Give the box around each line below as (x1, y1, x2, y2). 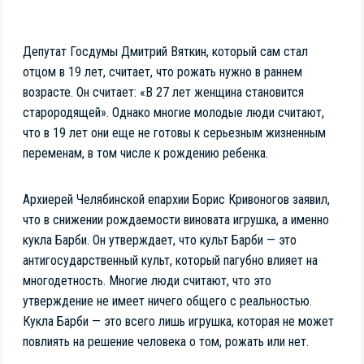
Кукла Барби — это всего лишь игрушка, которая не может (23, 313, 334, 329)
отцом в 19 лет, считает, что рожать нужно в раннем (23, 63, 302, 80)
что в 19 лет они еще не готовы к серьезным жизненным (23, 124, 326, 141)
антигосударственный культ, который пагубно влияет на (23, 252, 318, 268)
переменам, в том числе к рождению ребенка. (23, 145, 268, 161)
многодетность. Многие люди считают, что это (23, 272, 271, 288)
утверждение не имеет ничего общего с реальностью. (23, 292, 312, 309)
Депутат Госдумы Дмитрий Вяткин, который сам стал (23, 43, 308, 59)
